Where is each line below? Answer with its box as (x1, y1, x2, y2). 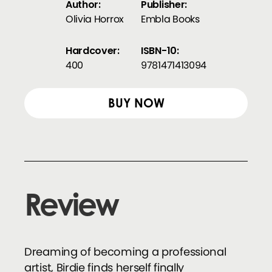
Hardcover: (65, 44, 120, 58)
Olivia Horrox (65, 12, 124, 27)
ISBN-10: (141, 44, 179, 58)
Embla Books (141, 12, 200, 27)
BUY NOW (107, 95, 165, 111)
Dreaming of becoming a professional (24, 244, 226, 260)
